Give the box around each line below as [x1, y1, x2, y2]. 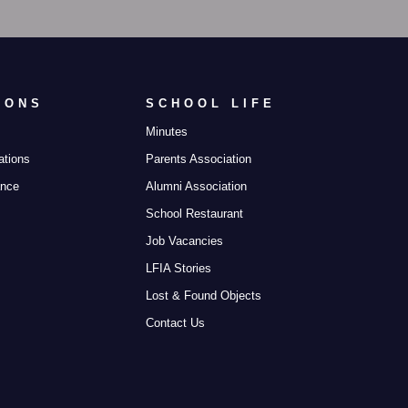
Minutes [146, 125, 189, 138]
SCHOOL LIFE [146, 97, 277, 110]
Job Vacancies [146, 234, 224, 248]
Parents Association [146, 152, 252, 166]
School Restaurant [146, 207, 244, 220]
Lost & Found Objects [146, 289, 262, 302]
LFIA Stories [146, 261, 212, 275]
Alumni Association [146, 179, 248, 193]
